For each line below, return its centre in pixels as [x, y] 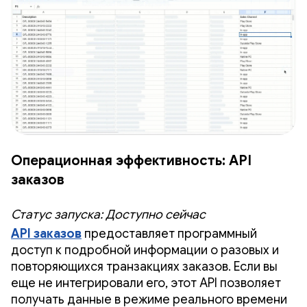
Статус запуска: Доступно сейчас [108, 214]
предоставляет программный [169, 233]
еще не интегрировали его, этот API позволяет [146, 283]
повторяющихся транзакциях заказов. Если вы [144, 266]
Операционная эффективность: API [131, 160]
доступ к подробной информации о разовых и [145, 250]
